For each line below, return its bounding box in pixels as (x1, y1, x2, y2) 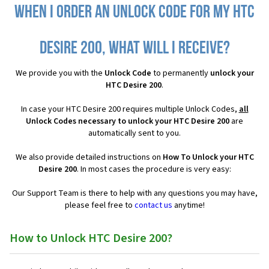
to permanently (151, 67, 210, 80)
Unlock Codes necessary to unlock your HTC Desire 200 (26, 115, 229, 128)
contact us (134, 199, 172, 212)
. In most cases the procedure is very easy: (76, 163, 231, 176)
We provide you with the (15, 67, 104, 80)
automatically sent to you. (88, 127, 181, 140)
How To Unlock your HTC (162, 151, 254, 164)
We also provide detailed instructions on (15, 151, 163, 164)
